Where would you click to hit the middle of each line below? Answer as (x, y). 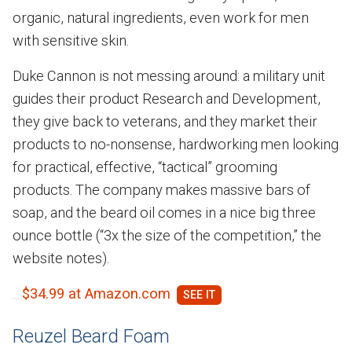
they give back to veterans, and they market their (165, 121)
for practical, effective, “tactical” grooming (145, 167)
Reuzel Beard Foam (91, 336)
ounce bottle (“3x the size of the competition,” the (167, 235)
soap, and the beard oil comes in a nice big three (164, 212)
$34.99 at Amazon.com (96, 293)
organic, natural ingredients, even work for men (161, 17)
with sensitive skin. (71, 40)
